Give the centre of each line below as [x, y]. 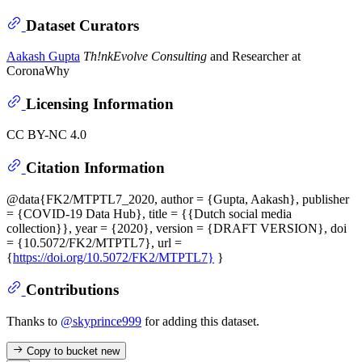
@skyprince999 [101, 321]
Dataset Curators [82, 25]
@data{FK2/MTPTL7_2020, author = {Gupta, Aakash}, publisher [178, 199]
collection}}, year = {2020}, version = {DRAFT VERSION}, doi [177, 228]
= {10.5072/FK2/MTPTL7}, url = [94, 242]
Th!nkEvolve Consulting [145, 57]
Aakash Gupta [43, 57]
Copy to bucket [63, 351]
